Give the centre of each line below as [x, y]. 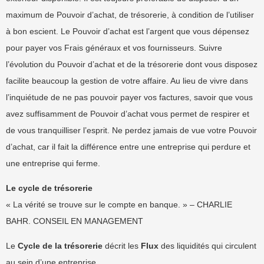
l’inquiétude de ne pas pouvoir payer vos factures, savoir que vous [129, 97]
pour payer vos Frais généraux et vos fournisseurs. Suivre [114, 48]
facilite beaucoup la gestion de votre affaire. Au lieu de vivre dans [127, 81]
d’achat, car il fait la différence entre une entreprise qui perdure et [128, 147]
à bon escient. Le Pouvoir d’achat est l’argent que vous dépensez [128, 31]
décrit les [122, 246]
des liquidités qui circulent [207, 246]
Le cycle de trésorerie [49, 188]
